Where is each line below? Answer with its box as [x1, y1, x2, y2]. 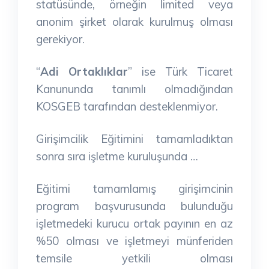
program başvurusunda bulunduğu [36, 198, 233, 213]
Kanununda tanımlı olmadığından [36, 81, 233, 96]
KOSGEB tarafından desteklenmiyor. [36, 98, 218, 113]
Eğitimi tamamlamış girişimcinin [36, 181, 233, 196]
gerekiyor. [36, 31, 85, 46]
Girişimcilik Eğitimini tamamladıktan [36, 131, 233, 146]
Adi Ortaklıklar [40, 64, 128, 79]
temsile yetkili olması [36, 250, 233, 265]
